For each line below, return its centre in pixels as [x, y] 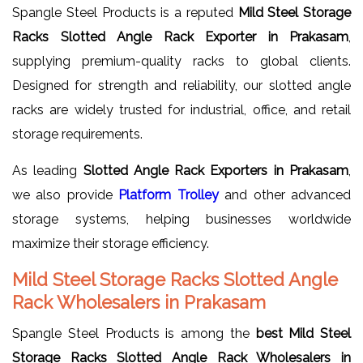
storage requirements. [77, 134]
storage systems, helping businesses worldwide [181, 219]
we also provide [66, 194]
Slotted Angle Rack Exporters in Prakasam [216, 170]
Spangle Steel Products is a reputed [125, 12]
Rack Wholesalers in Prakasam [139, 302]
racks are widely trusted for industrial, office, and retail [181, 109]
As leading [48, 170]
